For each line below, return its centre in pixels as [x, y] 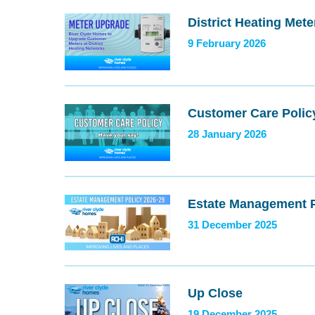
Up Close [215, 293]
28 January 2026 [227, 134]
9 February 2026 [227, 44]
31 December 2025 [232, 225]
